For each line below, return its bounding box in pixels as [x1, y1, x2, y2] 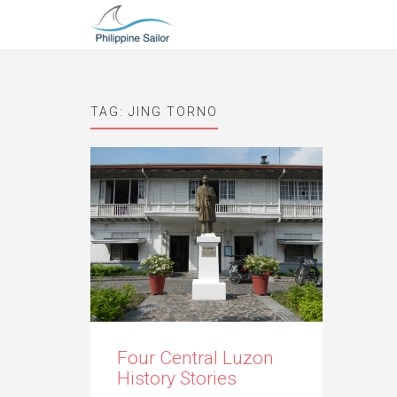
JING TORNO [128, 105, 218, 119]
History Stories [117, 367, 237, 389]
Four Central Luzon [117, 346, 274, 369]
